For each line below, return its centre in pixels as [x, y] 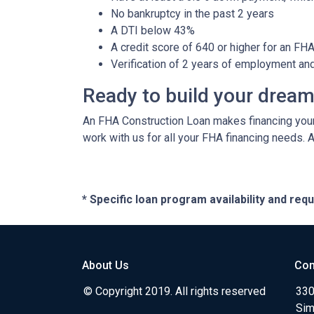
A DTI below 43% [153, 30]
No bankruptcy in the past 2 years [192, 14]
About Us [105, 265]
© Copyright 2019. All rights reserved [175, 291]
